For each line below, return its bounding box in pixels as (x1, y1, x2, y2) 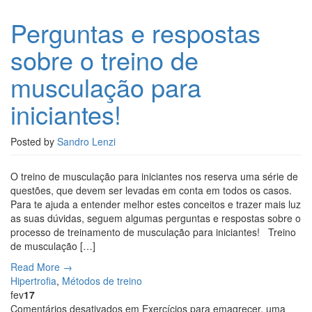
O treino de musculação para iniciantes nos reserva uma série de (10, 169, 298, 184)
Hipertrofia (10, 274, 56, 288)
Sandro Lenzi (57, 134, 116, 149)
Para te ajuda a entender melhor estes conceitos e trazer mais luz (10, 197, 301, 212)
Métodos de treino (62, 274, 142, 288)
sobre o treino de (10, 42, 198, 78)
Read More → (10, 260, 72, 274)
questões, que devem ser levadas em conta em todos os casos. (10, 183, 292, 198)
